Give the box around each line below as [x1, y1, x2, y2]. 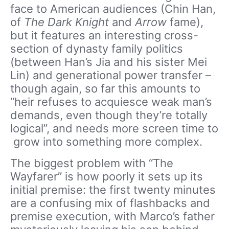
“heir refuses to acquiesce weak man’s [10, 95, 212, 108]
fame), [167, 15, 203, 29]
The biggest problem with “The [10, 156, 173, 170]
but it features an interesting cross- [10, 29, 198, 42]
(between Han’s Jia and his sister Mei [10, 55, 207, 68]
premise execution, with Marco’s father [10, 210, 215, 223]
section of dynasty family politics [10, 42, 183, 55]
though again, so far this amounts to [10, 82, 200, 95]
